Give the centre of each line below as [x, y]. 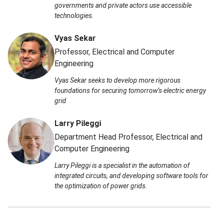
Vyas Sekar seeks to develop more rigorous [118, 80]
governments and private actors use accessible [123, 5]
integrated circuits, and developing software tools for [131, 175]
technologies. [74, 15]
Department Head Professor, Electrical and [128, 137]
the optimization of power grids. [101, 186]
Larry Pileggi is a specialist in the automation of [122, 165]
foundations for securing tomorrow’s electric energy [130, 90]
